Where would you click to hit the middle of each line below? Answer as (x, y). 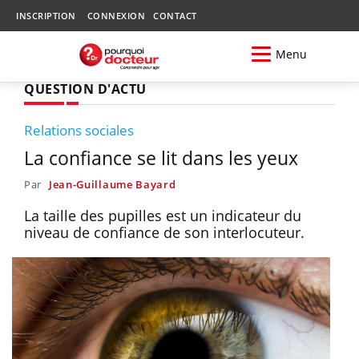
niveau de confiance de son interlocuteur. (164, 232)
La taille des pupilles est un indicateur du (163, 215)
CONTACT (175, 16)
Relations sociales (79, 130)
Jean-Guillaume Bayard (112, 184)
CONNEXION (116, 16)
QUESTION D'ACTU (85, 89)
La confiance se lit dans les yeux (161, 157)
